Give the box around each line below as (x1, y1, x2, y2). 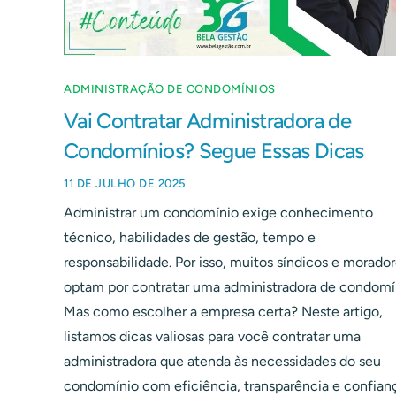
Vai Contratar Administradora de (64, 107, 351, 133)
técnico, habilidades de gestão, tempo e (64, 228, 316, 246)
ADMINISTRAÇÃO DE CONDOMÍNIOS (64, 81, 276, 95)
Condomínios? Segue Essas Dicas (64, 137, 364, 164)
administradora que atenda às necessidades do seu (64, 352, 381, 369)
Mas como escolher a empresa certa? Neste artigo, (64, 302, 383, 320)
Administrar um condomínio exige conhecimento (64, 203, 373, 221)
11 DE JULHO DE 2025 (64, 176, 186, 190)
